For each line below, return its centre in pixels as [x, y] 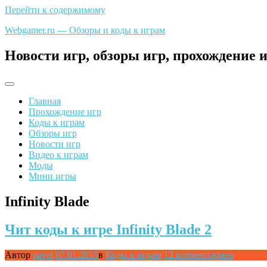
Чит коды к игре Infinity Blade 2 [108, 229]
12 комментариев [199, 254]
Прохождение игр [65, 111]
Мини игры [52, 176]
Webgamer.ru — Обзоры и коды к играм [85, 30]
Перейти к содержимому [55, 10]
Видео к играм [58, 154]
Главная [45, 101]
